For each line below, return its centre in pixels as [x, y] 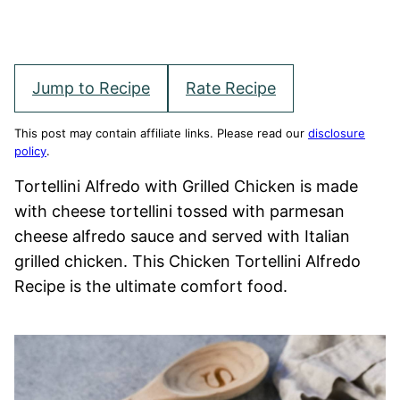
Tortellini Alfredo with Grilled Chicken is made [186, 186]
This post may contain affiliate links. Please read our [161, 133]
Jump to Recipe [91, 88]
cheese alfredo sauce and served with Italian [182, 236]
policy [30, 151]
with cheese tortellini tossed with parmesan [179, 211]
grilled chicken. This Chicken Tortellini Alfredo [187, 261]
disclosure [337, 133]
